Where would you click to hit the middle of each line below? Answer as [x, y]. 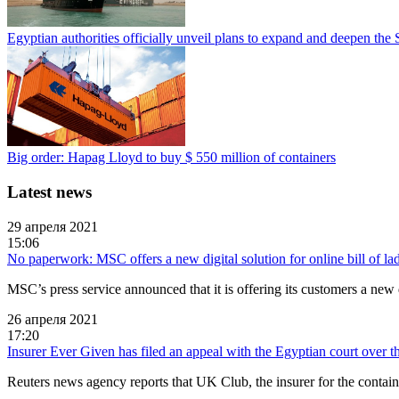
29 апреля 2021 [53, 226]
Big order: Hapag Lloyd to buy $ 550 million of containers [171, 158]
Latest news [49, 192]
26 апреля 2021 [53, 319]
